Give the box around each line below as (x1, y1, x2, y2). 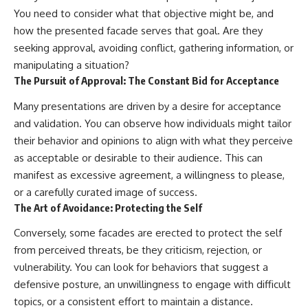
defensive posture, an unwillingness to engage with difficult (14, 278, 291, 291)
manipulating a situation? (14, 58, 129, 72)
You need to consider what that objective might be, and (14, 7, 274, 21)
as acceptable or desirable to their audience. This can (14, 151, 263, 164)
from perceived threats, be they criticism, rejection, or (14, 243, 262, 257)
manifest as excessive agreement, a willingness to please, (14, 168, 285, 181)
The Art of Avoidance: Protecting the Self (14, 201, 202, 214)
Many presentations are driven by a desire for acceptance (14, 99, 281, 113)
